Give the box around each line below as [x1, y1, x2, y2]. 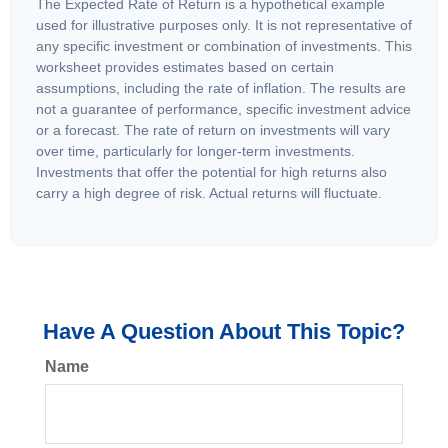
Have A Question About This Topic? [43, 319, 405, 344]
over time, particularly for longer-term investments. [36, 143, 355, 159]
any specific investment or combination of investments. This [36, 38, 412, 54]
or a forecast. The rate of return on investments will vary [36, 122, 390, 138]
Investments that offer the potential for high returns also [36, 164, 387, 180]
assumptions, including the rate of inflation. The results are [36, 80, 406, 96]
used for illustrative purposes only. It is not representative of [36, 17, 412, 33]
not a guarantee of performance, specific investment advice [36, 101, 411, 117]
